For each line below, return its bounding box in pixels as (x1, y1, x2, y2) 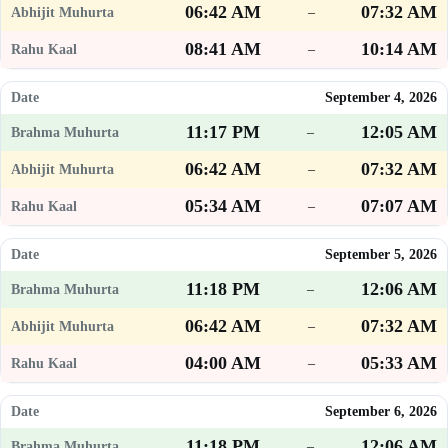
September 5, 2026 (325, 247, 437, 263)
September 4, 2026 (325, 90, 437, 106)
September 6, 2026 (325, 404, 437, 420)
